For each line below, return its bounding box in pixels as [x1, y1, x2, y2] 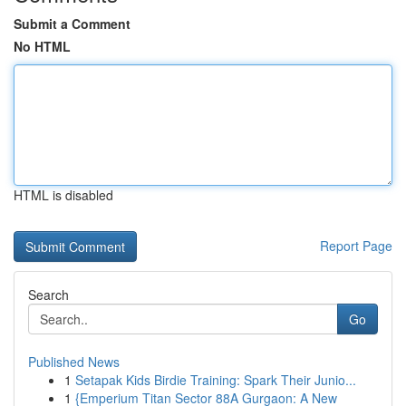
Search [28, 285, 69, 304]
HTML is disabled [14, 186, 113, 204]
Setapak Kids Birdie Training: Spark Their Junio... [75, 371, 356, 389]
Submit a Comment [14, 14, 130, 33]
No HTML [14, 37, 71, 55]
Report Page [320, 237, 392, 255]
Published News [28, 353, 120, 371]
